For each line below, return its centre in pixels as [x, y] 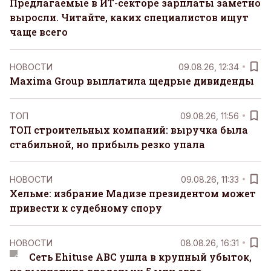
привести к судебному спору [86, 208]
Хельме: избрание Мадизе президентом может [133, 193]
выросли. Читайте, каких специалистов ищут [129, 17]
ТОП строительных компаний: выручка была [129, 130]
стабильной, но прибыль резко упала [107, 144]
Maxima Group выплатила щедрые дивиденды [132, 81]
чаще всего [39, 32]
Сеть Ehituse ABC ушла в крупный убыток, [140, 257]
